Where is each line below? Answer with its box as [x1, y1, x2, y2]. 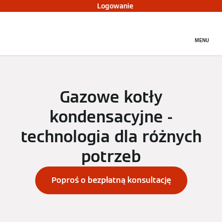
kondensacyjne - [50, 107, 172, 127]
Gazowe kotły [59, 87, 163, 107]
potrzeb [81, 146, 141, 166]
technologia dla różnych [20, 126, 202, 147]
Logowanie [97, 1, 133, 10]
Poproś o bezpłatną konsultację [51, 175, 171, 185]
